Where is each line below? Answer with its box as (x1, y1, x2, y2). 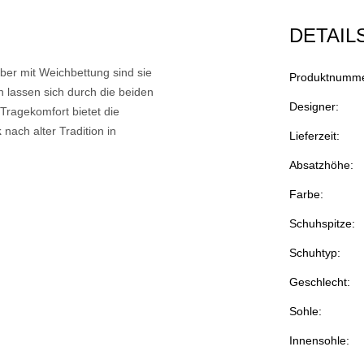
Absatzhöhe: (289, 158, 353, 172)
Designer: (289, 100, 339, 114)
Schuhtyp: (289, 246, 340, 260)
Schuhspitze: (289, 217, 355, 231)
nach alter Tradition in (2, 124, 116, 138)
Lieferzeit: (289, 129, 340, 143)
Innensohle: (289, 334, 349, 348)
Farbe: (289, 188, 323, 201)
